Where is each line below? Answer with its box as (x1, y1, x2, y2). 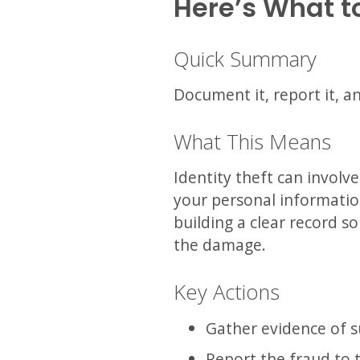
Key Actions (174, 277, 280, 306)
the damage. (174, 233, 266, 256)
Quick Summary (174, 44, 317, 73)
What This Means (174, 127, 331, 156)
